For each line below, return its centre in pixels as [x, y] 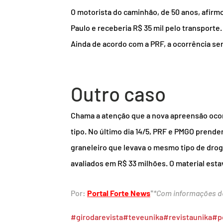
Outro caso [118, 94]
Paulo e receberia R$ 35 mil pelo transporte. [146, 28]
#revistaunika [188, 217]
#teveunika [143, 217]
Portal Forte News [119, 193]
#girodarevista [97, 217]
